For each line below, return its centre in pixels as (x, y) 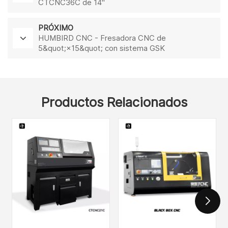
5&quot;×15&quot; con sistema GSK (102, 48)
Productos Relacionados (114, 102)
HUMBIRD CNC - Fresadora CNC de (102, 38)
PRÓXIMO (56, 27)
